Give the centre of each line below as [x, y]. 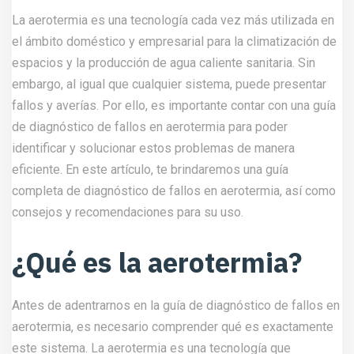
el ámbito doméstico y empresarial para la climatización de [174, 41]
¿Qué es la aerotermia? [157, 262]
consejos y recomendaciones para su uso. [128, 212]
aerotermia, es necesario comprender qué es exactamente [173, 327]
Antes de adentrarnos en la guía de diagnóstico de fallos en [176, 305]
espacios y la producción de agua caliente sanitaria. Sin [164, 63]
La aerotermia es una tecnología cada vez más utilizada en [173, 20]
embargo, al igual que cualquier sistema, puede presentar [169, 84]
